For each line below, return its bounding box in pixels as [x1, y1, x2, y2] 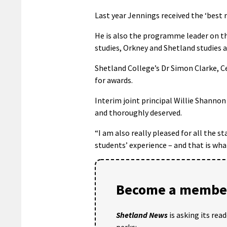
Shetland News [116, 209, 168, 220]
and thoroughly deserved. [95, 107, 182, 118]
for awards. [95, 74, 133, 85]
